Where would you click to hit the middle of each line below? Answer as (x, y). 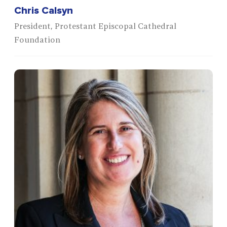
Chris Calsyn (44, 11)
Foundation (37, 40)
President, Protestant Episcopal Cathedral (96, 26)
